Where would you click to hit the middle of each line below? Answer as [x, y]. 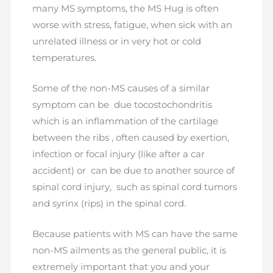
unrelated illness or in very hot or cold [116, 41]
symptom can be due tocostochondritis [122, 105]
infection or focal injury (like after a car [118, 154]
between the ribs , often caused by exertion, [130, 138]
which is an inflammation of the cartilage [125, 122]
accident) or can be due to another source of [133, 171]
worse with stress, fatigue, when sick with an [132, 25]
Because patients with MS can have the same [135, 234]
